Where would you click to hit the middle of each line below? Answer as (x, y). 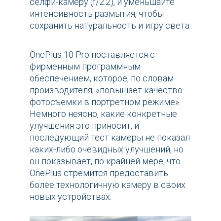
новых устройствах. (71, 197)
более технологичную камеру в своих (108, 185)
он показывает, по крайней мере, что (105, 161)
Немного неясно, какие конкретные (103, 114)
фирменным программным (85, 67)
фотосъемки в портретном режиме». (105, 102)
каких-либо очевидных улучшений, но (107, 149)
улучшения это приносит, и (84, 126)
